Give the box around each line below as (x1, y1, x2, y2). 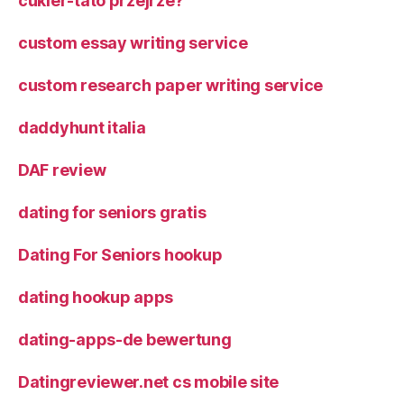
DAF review (18, 160, 106, 179)
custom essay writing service (18, 32, 248, 52)
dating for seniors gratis (18, 202, 207, 222)
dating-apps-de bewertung (18, 329, 232, 349)
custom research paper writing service (18, 75, 324, 95)
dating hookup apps (18, 287, 174, 307)
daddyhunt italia (18, 117, 146, 137)
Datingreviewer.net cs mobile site (18, 372, 280, 391)
